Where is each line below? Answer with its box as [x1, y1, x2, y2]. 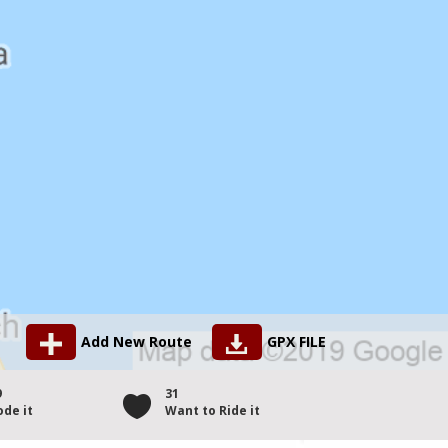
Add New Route [81, 332, 192, 352]
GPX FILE [267, 332, 326, 352]
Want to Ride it [165, 402, 261, 420]
